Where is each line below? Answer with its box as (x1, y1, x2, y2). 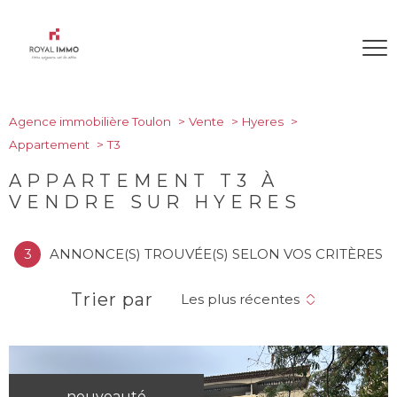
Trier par (71, 289, 153, 310)
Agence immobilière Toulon (9, 114, 171, 128)
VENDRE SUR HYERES (9, 191, 301, 213)
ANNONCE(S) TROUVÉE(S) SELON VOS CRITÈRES (50, 245, 383, 262)
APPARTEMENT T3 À (9, 170, 279, 191)
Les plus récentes (181, 291, 300, 307)
